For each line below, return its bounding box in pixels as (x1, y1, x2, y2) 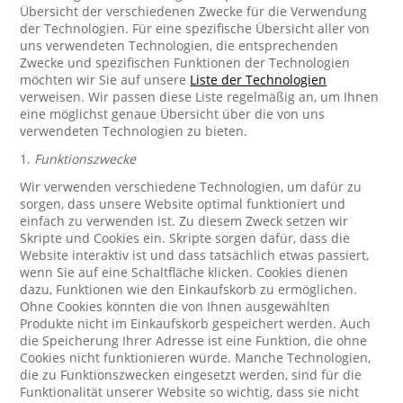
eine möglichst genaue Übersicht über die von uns (20, 105, 326, 122)
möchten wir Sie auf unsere (20, 71, 191, 88)
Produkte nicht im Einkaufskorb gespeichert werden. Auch (20, 315, 372, 332)
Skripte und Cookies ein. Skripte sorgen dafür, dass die (20, 229, 351, 246)
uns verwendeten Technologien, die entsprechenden (20, 37, 339, 54)
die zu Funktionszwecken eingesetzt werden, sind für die (20, 366, 363, 383)
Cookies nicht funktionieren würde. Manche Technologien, (20, 349, 372, 366)
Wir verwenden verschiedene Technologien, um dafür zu (20, 178, 363, 195)
